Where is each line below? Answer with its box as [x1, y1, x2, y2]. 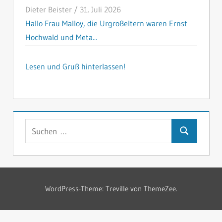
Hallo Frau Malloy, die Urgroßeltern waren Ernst [25, 18, 187, 28]
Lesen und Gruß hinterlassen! [25, 61, 125, 71]
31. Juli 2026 [79, 4, 121, 14]
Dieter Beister [25, 4, 72, 14]
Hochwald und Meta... [25, 32, 97, 42]
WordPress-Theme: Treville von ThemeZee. [45, 183, 177, 193]
